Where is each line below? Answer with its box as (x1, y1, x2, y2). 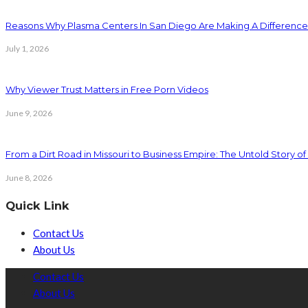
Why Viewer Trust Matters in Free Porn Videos (5, 84, 208, 96)
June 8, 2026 (5, 172, 52, 183)
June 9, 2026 (5, 108, 52, 119)
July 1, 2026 (5, 43, 49, 54)
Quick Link (5, 198, 69, 212)
